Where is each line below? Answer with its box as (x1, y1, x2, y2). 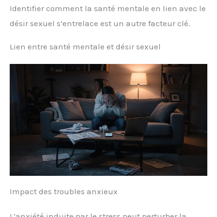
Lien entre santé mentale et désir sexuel (10, 41, 161, 51)
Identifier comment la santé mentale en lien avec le (10, 3, 206, 13)
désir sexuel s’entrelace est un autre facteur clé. (10, 18, 190, 28)
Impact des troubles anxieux (10, 186, 118, 197)
